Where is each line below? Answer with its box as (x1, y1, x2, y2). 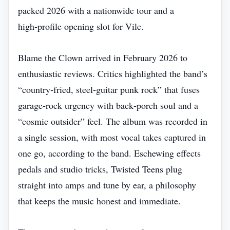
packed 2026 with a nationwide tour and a (18, 4, 174, 16)
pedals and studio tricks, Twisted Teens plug (18, 163, 182, 175)
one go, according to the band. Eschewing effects (18, 147, 201, 159)
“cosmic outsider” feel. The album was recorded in (18, 115, 207, 127)
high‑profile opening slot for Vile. (18, 20, 144, 32)
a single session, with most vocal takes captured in (18, 131, 206, 143)
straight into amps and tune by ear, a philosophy (18, 179, 196, 191)
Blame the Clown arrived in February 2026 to (18, 51, 187, 64)
